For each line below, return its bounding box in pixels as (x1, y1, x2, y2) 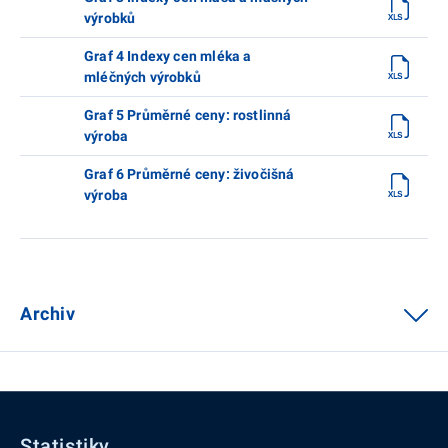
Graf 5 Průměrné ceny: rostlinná (84, 106, 292, 123)
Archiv (20, 302, 76, 324)
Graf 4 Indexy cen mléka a (84, 47, 252, 64)
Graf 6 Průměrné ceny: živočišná (84, 165, 295, 182)
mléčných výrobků (84, 68, 201, 85)
